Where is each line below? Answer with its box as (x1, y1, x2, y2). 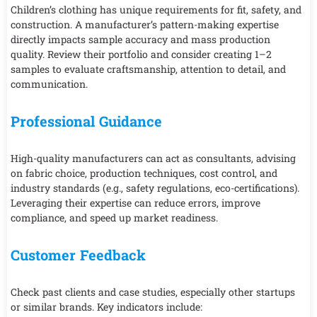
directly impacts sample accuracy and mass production (11, 32, 270, 46)
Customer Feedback (11, 245, 146, 264)
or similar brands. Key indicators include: (11, 299, 202, 313)
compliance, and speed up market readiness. (11, 210, 218, 224)
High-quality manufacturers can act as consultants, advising (11, 151, 296, 165)
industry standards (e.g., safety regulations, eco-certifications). (11, 180, 299, 195)
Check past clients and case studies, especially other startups (11, 284, 295, 299)
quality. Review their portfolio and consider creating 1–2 (11, 47, 272, 61)
